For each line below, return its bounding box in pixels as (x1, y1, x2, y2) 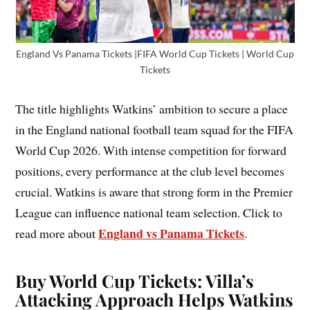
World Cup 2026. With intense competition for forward (15, 142, 287, 159)
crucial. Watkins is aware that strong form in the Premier (15, 183, 293, 201)
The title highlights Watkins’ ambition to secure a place (15, 100, 289, 118)
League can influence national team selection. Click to (15, 204, 283, 221)
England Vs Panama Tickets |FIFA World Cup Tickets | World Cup (16, 48, 294, 60)
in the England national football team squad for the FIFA (15, 121, 294, 138)
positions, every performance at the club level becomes (15, 163, 285, 180)
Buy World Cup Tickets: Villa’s (15, 269, 255, 293)
